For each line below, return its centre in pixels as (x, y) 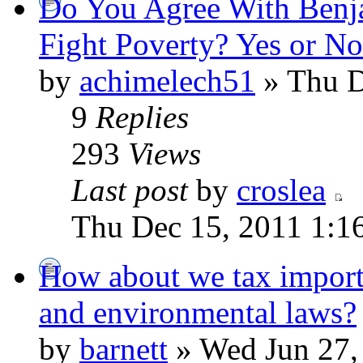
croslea (281, 190)
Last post (130, 190)
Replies (142, 117)
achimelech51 (167, 81)
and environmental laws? (198, 312)
